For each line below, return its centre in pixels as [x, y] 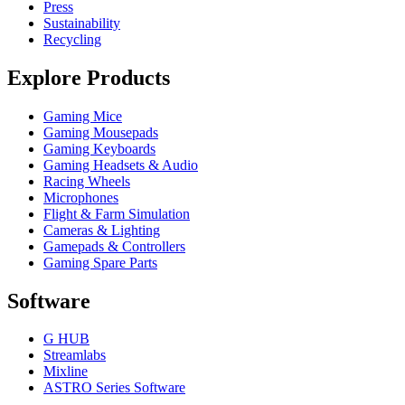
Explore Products [89, 77]
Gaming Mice [83, 116]
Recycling [72, 39]
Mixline [66, 372]
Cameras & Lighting [102, 230]
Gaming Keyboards [99, 148]
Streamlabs [75, 355]
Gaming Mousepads [101, 132]
